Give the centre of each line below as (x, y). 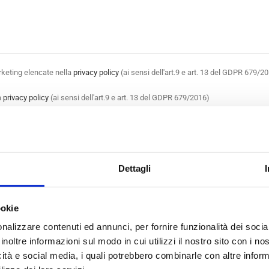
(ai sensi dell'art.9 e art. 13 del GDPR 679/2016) (129, 98)
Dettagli (134, 169)
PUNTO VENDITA (167, 181)
